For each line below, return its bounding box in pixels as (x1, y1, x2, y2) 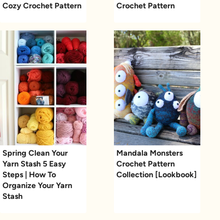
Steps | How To (2, 169, 56, 179)
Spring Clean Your (2, 148, 68, 158)
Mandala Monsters (116, 148, 183, 158)
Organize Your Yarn (2, 180, 72, 190)
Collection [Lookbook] (116, 169, 197, 179)
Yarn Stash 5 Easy (2, 159, 66, 168)
